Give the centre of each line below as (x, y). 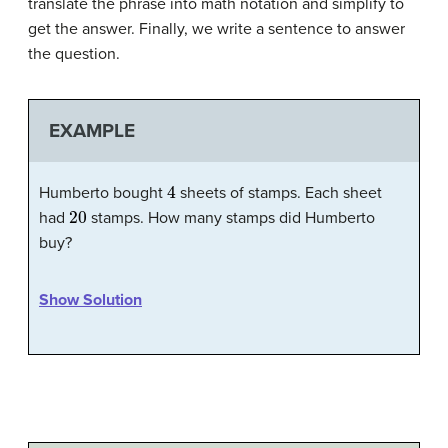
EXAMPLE (91, 130)
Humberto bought (103, 193)
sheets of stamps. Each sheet (278, 193)
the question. (74, 53)
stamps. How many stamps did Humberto (230, 218)
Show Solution (90, 300)
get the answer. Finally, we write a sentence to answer (216, 28)
